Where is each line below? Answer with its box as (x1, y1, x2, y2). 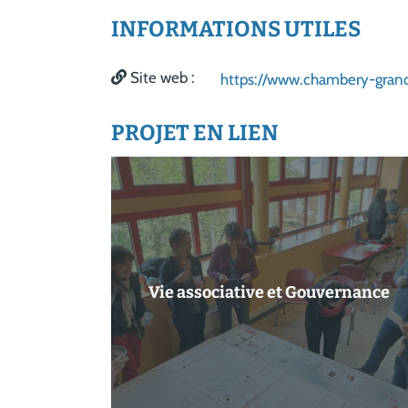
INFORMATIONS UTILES (111, 15, 361, 42)
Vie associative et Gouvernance (148, 282, 390, 303)
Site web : (127, 68, 199, 87)
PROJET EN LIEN (111, 119, 279, 146)
